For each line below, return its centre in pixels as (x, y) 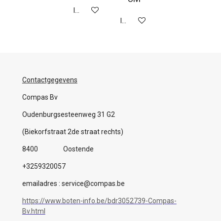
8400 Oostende (58, 149)
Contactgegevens (50, 80)
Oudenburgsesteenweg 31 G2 (68, 114)
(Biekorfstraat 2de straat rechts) (73, 131)
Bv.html (34, 211)
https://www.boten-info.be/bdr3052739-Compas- (99, 201)
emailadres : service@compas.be (73, 183)
